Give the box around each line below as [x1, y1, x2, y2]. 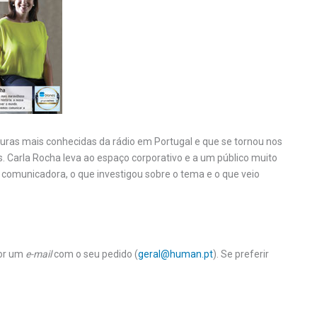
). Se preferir [213, 248, 269, 260]
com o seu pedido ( [52, 248, 138, 260]
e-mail [25, 248, 52, 260]
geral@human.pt [138, 248, 213, 260]
